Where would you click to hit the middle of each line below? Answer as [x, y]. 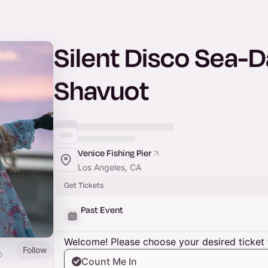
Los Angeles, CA [109, 167]
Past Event [102, 210]
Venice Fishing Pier [115, 153]
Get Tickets [84, 185]
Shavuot [101, 90]
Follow [35, 249]
